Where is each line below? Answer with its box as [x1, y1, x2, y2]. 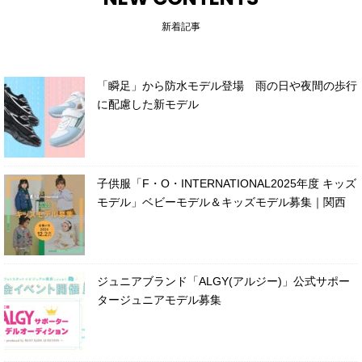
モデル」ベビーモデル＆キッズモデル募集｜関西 [97, 195, 346, 208]
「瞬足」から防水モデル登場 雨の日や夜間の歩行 [97, 78, 357, 92]
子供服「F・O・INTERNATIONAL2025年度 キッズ [97, 176, 356, 190]
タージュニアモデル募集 [97, 293, 221, 306]
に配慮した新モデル [97, 97, 199, 111]
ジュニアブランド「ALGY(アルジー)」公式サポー [97, 274, 350, 288]
